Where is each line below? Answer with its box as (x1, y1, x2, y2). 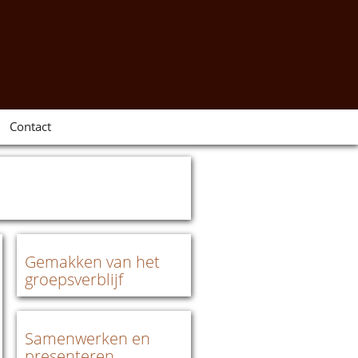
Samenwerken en (24, 328, 150, 349)
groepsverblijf (24, 268, 123, 290)
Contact (9, 118, 51, 134)
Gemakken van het (24, 251, 160, 272)
